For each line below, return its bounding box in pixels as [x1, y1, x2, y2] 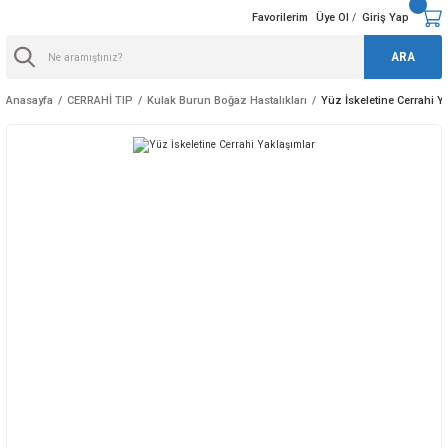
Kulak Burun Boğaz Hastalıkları [147, 94, 307, 107]
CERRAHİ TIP [67, 94, 133, 107]
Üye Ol [315, 11, 349, 24]
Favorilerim [251, 11, 308, 24]
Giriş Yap [361, 11, 409, 24]
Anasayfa [6, 94, 53, 107]
